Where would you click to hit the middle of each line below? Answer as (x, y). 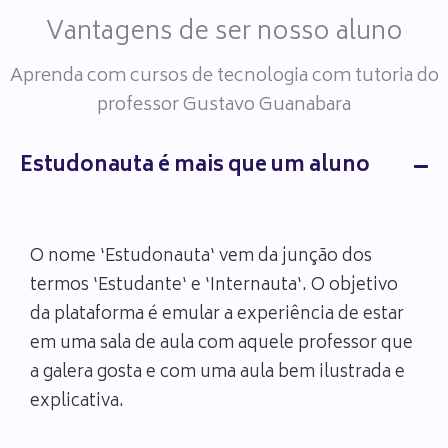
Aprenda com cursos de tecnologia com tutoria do (224, 76)
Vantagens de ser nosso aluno (224, 32)
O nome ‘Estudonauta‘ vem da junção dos (201, 256)
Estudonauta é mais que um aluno (195, 166)
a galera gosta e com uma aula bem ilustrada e (217, 372)
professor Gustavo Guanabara (224, 105)
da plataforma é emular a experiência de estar (217, 314)
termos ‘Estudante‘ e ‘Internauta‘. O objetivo (214, 285)
